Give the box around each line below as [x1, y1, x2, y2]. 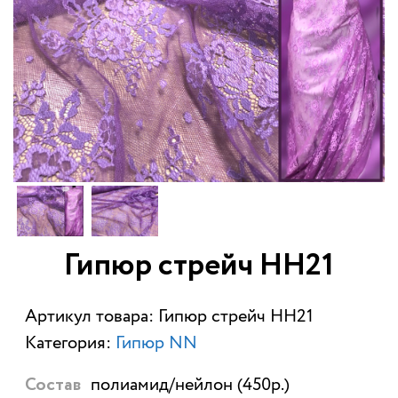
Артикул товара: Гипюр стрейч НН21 [24, 304, 314, 330]
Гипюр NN [115, 330, 197, 357]
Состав [24, 377, 82, 395]
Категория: [24, 330, 115, 357]
